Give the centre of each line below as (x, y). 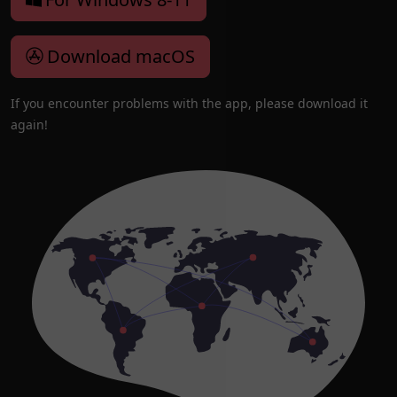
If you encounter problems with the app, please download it (189, 103)
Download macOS (121, 56)
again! (29, 124)
